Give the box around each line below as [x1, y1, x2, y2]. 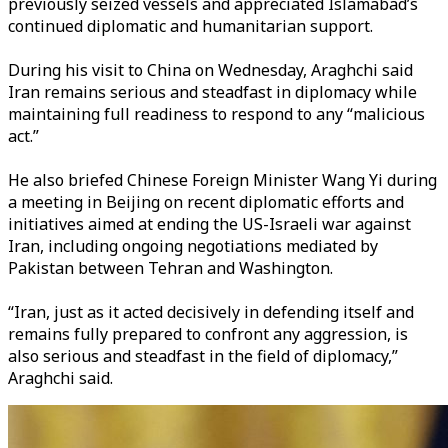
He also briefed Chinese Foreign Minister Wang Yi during [8, 169, 437, 191]
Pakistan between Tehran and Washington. [8, 257, 333, 279]
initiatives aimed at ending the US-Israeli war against [8, 213, 411, 235]
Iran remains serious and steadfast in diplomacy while [8, 81, 417, 103]
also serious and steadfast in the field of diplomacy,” [8, 345, 398, 367]
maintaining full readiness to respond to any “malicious [8, 103, 425, 125]
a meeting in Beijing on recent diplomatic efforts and [8, 191, 404, 213]
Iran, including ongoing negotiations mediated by [8, 235, 378, 257]
